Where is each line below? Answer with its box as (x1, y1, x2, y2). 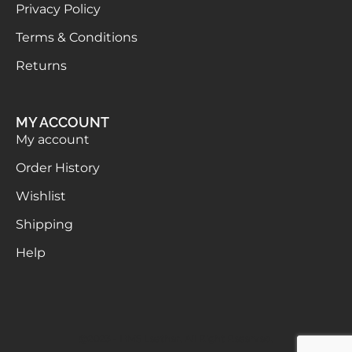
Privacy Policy (16, 2, 101, 17)
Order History (16, 160, 100, 176)
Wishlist (16, 189, 66, 204)
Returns (16, 58, 67, 74)
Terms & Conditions (16, 30, 137, 46)
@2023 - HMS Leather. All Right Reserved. (79, 332, 273, 345)
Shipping (16, 217, 73, 233)
